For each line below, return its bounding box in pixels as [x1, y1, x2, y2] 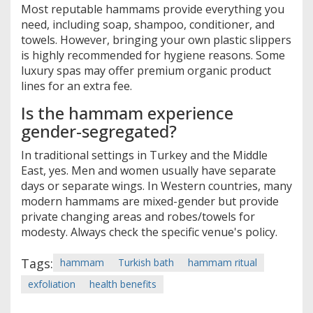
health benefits [89, 277, 156, 291]
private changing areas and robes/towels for [21, 208, 255, 224]
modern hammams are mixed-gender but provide [21, 193, 279, 209]
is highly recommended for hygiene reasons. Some [21, 47, 285, 63]
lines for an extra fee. [21, 78, 132, 94]
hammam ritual [188, 255, 257, 269]
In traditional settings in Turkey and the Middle [21, 147, 268, 163]
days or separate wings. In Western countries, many [21, 177, 292, 194]
